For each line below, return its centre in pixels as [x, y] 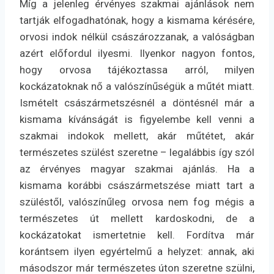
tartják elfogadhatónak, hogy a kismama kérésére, [137, 20]
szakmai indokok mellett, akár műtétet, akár [137, 136]
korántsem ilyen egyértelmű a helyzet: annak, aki [137, 252]
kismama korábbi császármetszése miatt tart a [137, 186]
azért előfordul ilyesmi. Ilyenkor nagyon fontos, [137, 54]
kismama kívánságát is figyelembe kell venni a [137, 120]
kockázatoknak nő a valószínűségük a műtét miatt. [137, 87]
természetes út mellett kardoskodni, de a [137, 219]
